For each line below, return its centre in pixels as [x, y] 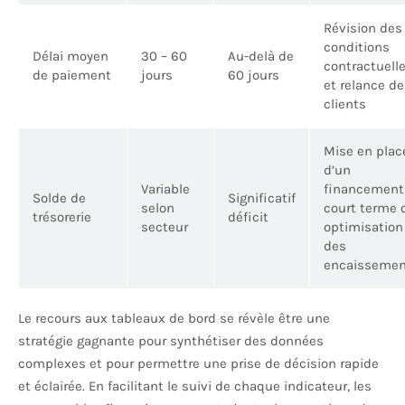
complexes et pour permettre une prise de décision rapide [198, 364]
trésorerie [62, 217]
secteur [165, 227]
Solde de [59, 198]
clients [345, 104]
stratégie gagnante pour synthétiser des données [171, 341]
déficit [248, 217]
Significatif [262, 198]
